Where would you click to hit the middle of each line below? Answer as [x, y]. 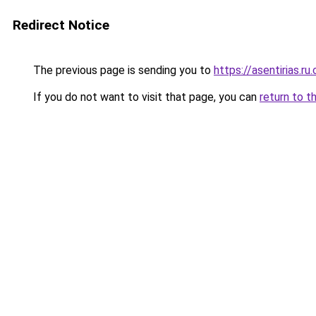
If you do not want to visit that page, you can [145, 97]
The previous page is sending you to [122, 70]
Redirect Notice [61, 25]
